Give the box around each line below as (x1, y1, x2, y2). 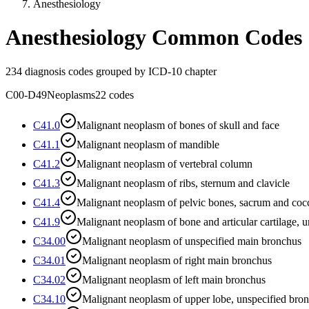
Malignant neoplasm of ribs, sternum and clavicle (77, 177, 290, 189)
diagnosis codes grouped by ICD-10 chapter (22, 65, 217, 77)
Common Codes (146, 25, 302, 50)
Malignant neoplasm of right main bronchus (82, 254, 272, 266)
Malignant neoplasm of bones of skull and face (77, 119, 279, 131)
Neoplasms (47, 88, 95, 101)
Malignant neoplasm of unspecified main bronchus (82, 235, 301, 247)
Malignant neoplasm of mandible (77, 138, 219, 150)
